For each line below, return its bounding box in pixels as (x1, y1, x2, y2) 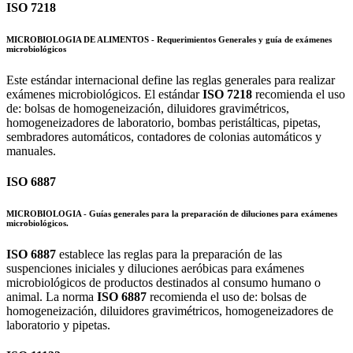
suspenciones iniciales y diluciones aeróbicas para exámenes (6, 262, 304, 276)
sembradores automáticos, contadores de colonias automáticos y (6, 129, 321, 143)
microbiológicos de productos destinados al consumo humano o (6, 276, 321, 290)
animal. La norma (6, 290, 97, 304)
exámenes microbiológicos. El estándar (6, 87, 203, 101)
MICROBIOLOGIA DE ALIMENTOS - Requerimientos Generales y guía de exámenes (6, 34, 332, 44)
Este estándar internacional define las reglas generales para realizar (6, 72, 335, 87)
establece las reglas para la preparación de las (56, 247, 282, 262)
